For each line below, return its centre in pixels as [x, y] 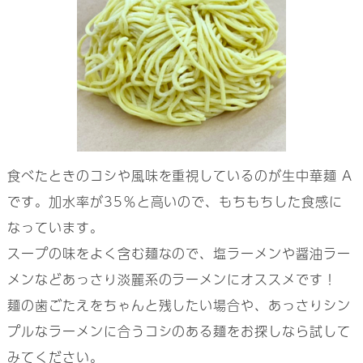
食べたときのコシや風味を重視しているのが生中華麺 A [179, 176]
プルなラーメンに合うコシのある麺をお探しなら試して [179, 331]
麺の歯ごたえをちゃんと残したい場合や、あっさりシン [179, 305]
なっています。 [55, 228]
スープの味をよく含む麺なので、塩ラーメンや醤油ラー [179, 254]
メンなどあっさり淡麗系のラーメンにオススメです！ [172, 280]
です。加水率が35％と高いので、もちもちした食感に [175, 202]
